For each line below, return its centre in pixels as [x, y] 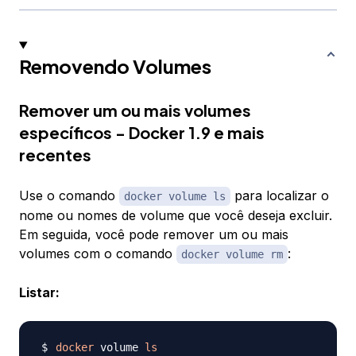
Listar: [39, 293]
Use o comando [69, 196]
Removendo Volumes [115, 66]
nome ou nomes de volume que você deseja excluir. [176, 216]
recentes [55, 155]
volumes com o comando [98, 254]
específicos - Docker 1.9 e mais [142, 133]
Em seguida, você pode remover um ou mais [154, 235]
